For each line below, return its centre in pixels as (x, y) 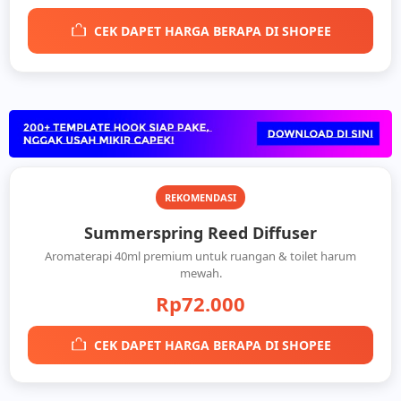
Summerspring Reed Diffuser (200, 233)
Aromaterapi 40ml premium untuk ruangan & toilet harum (200, 256)
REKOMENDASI (200, 198)
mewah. (200, 273)
